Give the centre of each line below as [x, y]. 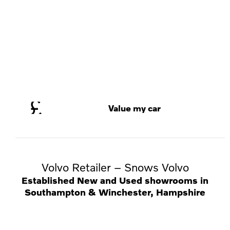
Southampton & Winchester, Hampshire [115, 192]
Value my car [134, 108]
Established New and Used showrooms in [115, 180]
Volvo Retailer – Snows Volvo [115, 167]
